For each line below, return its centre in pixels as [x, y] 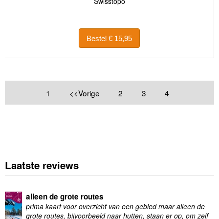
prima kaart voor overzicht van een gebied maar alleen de [115, 207]
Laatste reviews [42, 165]
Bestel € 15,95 [120, 38]
